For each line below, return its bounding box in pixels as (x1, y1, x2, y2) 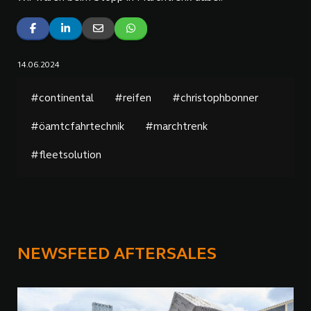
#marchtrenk (144, 122, 208, 133)
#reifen (114, 94, 151, 105)
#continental (30, 94, 94, 105)
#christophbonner (171, 94, 258, 105)
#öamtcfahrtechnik (30, 122, 124, 133)
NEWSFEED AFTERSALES (17, 246, 217, 264)
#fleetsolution (30, 151, 101, 162)
